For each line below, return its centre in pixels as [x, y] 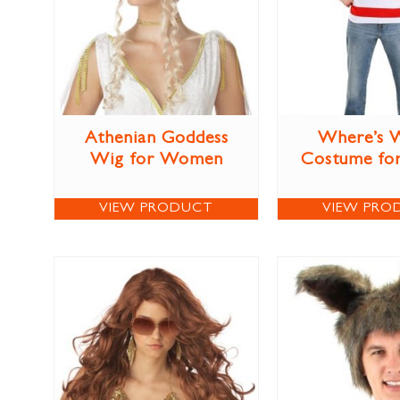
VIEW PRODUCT [156, 209]
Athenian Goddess [156, 140]
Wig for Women [156, 161]
